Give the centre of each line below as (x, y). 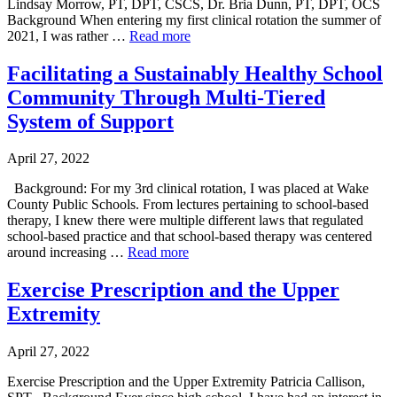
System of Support (90, 121)
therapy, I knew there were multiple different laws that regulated (185, 221)
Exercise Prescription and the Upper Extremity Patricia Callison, (186, 382)
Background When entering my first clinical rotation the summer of (194, 19)
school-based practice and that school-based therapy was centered (190, 237)
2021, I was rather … (68, 35)
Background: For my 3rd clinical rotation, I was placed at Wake (188, 189)
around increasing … (67, 253)
